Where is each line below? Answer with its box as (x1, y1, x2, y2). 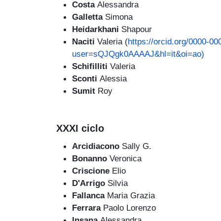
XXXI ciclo (56, 122, 104, 134)
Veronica (110, 153, 142, 164)
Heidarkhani (72, 24, 121, 34)
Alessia (100, 73, 127, 83)
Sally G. (122, 141, 151, 151)
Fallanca (72, 190, 107, 201)
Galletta (72, 11, 105, 22)
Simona (105, 11, 133, 22)
